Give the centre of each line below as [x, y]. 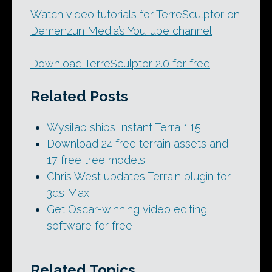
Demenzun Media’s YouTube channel [121, 30]
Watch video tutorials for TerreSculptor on [135, 14]
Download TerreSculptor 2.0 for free [120, 63]
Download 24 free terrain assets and [138, 143]
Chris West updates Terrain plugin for [139, 176]
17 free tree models [96, 160]
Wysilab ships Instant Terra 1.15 [124, 127]
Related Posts [79, 96]
